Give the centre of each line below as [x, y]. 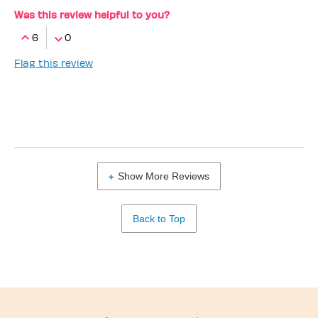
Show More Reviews [164, 176]
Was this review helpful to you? [92, 14]
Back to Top [159, 218]
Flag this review [54, 62]
